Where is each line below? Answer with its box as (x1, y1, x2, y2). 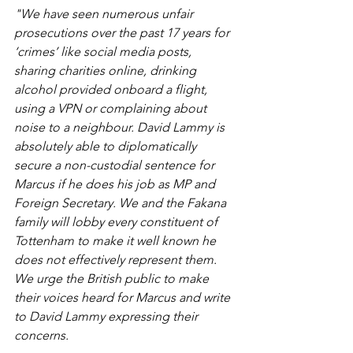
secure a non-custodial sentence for (14, 158, 217, 173)
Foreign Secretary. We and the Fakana (14, 195, 229, 211)
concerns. (14, 328, 69, 344)
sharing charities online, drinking (14, 63, 199, 79)
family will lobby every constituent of (14, 214, 221, 230)
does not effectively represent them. (14, 252, 220, 268)
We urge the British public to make (14, 271, 212, 287)
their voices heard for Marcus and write (14, 290, 233, 306)
